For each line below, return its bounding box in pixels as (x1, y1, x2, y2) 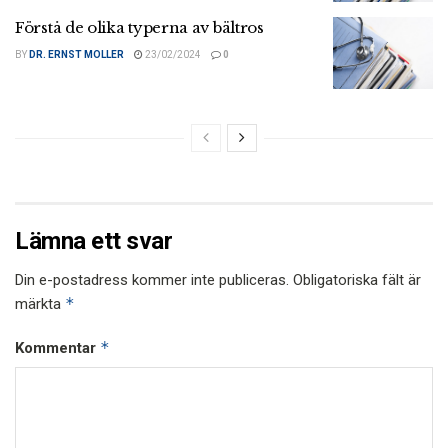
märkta (15, 294, 65, 313)
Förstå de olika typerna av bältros (15, 18, 264, 38)
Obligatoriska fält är (293, 270, 421, 289)
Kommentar (15, 338, 100, 357)
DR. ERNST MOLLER (29, 49, 124, 61)
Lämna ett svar (15, 226, 173, 255)
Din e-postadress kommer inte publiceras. (15, 270, 289, 289)
